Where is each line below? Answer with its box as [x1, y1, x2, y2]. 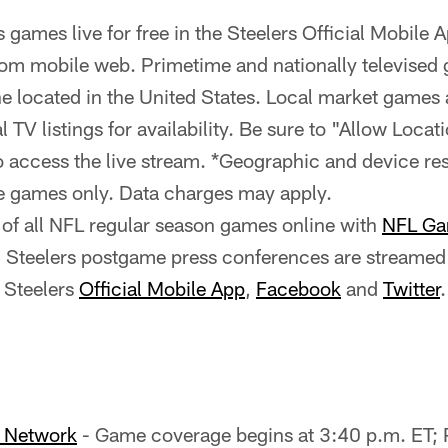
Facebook [256, 276, 341, 300]
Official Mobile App [79, 276, 245, 300]
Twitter [383, 276, 440, 300]
